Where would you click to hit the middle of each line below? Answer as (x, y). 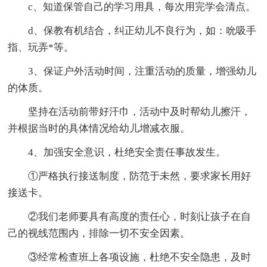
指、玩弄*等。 (41, 47)
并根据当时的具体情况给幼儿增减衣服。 (99, 128)
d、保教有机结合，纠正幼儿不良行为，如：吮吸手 (132, 30)
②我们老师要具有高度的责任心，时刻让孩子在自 (130, 216)
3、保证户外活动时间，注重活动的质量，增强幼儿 (132, 71)
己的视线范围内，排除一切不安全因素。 (99, 233)
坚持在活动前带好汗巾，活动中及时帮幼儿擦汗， (130, 111)
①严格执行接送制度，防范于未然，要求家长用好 (130, 176)
